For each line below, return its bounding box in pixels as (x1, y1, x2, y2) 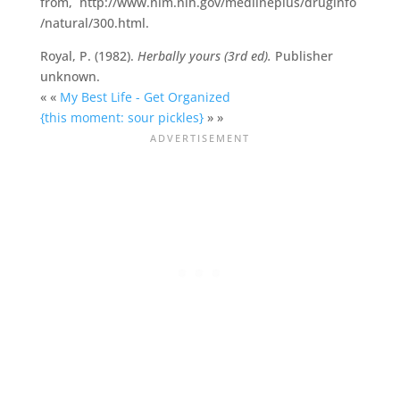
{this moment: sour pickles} (39, 108, 204, 126)
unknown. (39, 67, 100, 85)
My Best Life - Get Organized (59, 87, 230, 105)
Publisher (271, 46, 333, 64)
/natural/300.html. (39, 13, 149, 31)
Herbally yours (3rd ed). (137, 46, 271, 64)
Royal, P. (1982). (39, 46, 137, 64)
